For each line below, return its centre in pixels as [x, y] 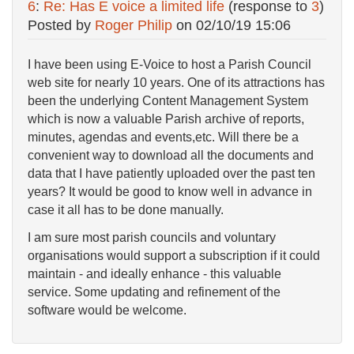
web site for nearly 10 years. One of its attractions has [176, 83]
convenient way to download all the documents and [171, 156]
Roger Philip [134, 26]
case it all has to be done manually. [127, 210]
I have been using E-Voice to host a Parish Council [169, 65]
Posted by [61, 26]
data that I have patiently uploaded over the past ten [171, 174]
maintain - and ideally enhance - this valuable [154, 273]
